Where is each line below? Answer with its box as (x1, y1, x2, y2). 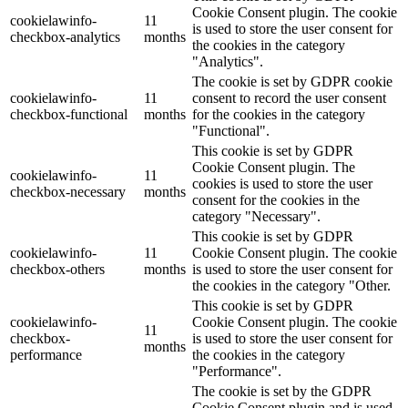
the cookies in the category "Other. (192, 278, 391, 294)
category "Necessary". (192, 209, 321, 225)
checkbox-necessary (10, 184, 126, 200)
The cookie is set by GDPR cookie (192, 74, 393, 90)
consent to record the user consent (192, 90, 386, 107)
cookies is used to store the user (192, 176, 372, 192)
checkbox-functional (10, 107, 127, 123)
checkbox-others (10, 261, 105, 278)
